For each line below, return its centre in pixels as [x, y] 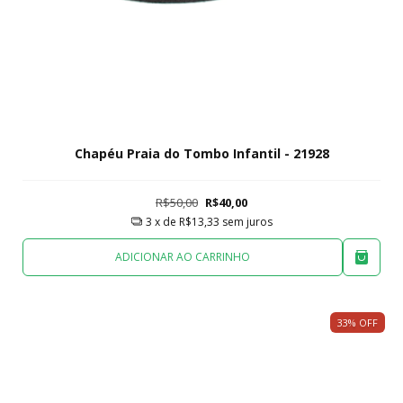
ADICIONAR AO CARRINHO [183, 257]
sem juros [247, 221]
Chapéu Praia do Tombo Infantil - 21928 [201, 153]
